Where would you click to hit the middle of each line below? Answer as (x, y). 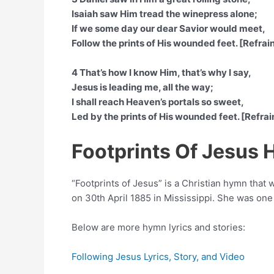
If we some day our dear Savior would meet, (168, 28)
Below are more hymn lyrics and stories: (158, 227)
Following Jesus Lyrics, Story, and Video (158, 257)
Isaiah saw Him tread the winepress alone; (165, 14)
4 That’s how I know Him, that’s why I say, (161, 72)
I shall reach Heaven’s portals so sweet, (158, 102)
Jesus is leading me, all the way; (143, 87)
